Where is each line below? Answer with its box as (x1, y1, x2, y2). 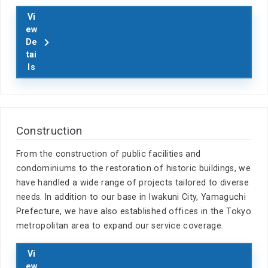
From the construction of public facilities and (16, 149, 201, 159)
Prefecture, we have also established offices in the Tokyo (16, 206, 251, 216)
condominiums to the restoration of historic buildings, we (16, 163, 251, 173)
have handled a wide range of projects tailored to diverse (16, 178, 249, 187)
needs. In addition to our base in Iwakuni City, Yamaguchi (16, 192, 246, 202)
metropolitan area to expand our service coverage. (16, 221, 224, 230)
